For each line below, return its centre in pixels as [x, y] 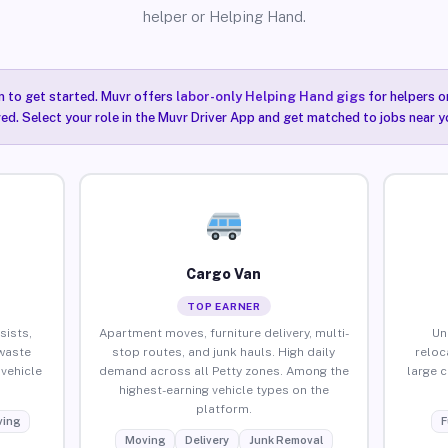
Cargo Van [224, 273]
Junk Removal [285, 439]
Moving [144, 439]
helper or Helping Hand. [224, 16]
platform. [223, 408]
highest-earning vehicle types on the [223, 389]
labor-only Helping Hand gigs [270, 96]
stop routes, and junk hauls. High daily [224, 351]
